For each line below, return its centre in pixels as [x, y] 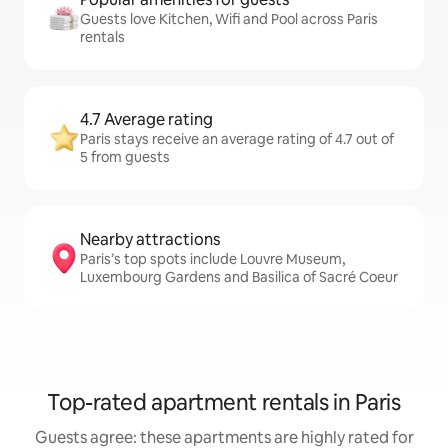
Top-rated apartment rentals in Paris [224, 402]
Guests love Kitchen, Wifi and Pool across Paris [229, 19]
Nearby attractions [150, 239]
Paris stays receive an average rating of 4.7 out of [237, 139]
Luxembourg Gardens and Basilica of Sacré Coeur [239, 277]
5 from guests [125, 157]
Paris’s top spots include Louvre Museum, [212, 259]
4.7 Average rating [146, 119]
